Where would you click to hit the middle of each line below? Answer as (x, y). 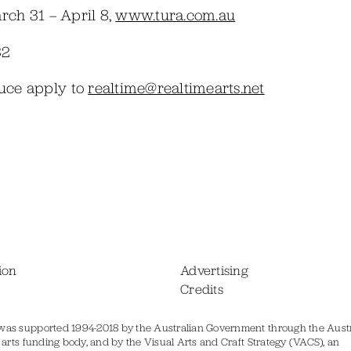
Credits (202, 289)
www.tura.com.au (175, 14)
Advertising (214, 270)
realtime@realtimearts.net (176, 88)
